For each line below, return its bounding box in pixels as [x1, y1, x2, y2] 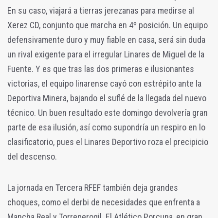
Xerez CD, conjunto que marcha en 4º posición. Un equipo [7, 20, 208, 31]
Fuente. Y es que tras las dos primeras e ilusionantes [7, 64, 194, 74]
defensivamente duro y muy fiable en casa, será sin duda [7, 35, 205, 45]
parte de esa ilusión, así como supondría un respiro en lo [7, 122, 205, 133]
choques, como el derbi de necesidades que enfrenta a [7, 197, 200, 208]
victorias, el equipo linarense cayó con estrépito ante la [7, 78, 201, 89]
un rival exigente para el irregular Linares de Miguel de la [7, 49, 204, 60]
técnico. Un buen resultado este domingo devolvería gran [7, 108, 208, 118]
